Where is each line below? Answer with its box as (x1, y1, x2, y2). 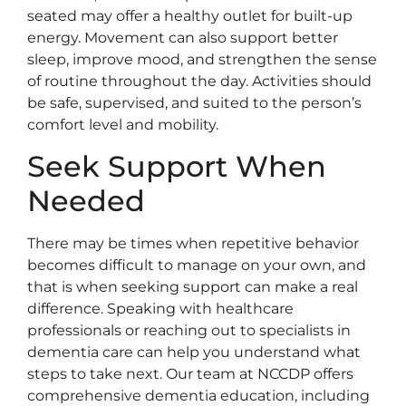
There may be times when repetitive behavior (27, 234, 359, 252)
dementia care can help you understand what (27, 343, 361, 361)
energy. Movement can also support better (27, 29, 338, 47)
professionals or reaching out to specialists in (27, 321, 351, 339)
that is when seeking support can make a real (27, 277, 358, 295)
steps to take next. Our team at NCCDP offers (27, 364, 353, 382)
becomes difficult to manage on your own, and (27, 256, 366, 274)
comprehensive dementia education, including (27, 386, 370, 404)
